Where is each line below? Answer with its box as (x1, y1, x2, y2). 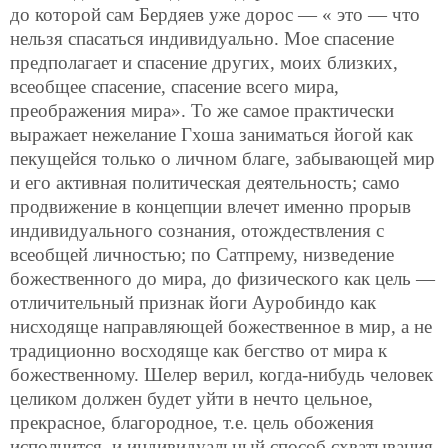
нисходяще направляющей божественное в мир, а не (10, 316, 432, 338)
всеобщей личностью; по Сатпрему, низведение (10, 244, 394, 266)
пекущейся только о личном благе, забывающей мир (10, 148, 435, 170)
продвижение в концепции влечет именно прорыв (10, 196, 411, 218)
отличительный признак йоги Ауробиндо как (10, 292, 376, 314)
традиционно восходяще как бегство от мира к (10, 340, 387, 362)
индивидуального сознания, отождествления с (10, 220, 384, 242)
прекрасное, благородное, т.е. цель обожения (10, 412, 374, 434)
